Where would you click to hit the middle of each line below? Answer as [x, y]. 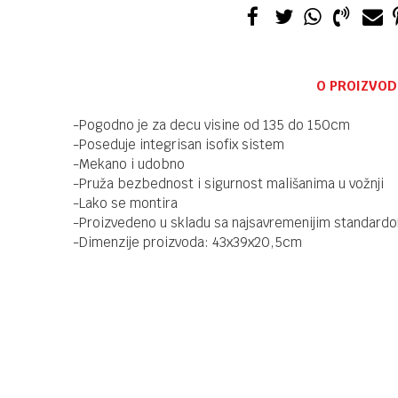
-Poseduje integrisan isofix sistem [179, 144]
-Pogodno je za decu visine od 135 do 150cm [211, 125]
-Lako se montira [125, 203]
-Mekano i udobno [129, 164]
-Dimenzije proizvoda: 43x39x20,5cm [187, 242]
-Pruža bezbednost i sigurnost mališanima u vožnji [228, 183]
